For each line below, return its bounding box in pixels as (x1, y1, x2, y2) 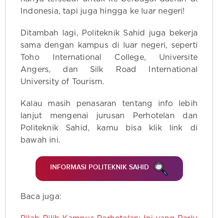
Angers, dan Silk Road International (20, 66, 198, 74)
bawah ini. (20, 136, 60, 145)
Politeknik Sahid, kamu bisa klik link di (20, 124, 198, 132)
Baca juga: (20, 192, 61, 200)
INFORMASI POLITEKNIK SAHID (50, 163, 151, 172)
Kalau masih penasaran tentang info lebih (20, 100, 198, 108)
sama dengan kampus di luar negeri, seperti (20, 41, 198, 50)
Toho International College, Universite (20, 54, 198, 62)
